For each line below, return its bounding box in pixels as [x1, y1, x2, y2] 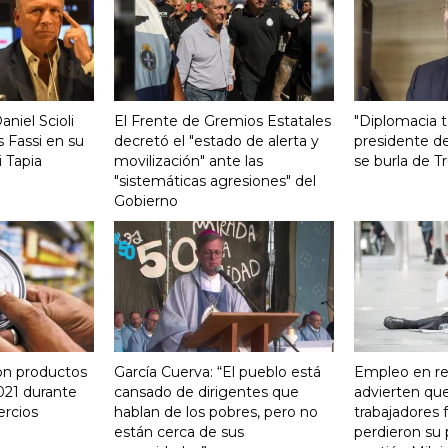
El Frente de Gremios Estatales [114, 112, 331, 131]
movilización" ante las [114, 152, 263, 171]
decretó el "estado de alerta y [114, 132, 319, 151]
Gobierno [114, 192, 178, 211]
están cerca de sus [114, 423, 244, 442]
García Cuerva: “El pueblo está [114, 363, 321, 382]
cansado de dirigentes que [114, 383, 299, 402]
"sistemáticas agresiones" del [114, 172, 316, 191]
